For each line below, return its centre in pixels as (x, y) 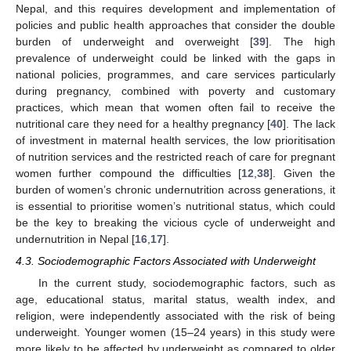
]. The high (301, 41)
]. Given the (303, 173)
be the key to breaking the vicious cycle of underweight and (175, 222)
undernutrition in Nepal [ (75, 239)
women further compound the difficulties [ (129, 173)
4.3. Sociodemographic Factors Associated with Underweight (166, 261)
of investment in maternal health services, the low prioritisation (175, 140)
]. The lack (309, 123)
